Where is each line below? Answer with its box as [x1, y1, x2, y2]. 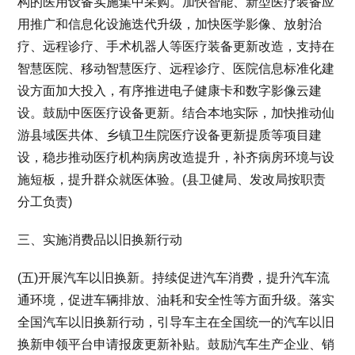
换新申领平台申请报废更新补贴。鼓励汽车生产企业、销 [17, 337, 335, 351]
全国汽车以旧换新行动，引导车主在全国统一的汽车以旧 [17, 315, 335, 329]
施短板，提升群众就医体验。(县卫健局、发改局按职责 [17, 172, 326, 186]
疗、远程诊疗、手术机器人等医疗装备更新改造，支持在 [17, 39, 335, 53]
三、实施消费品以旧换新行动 [17, 232, 183, 246]
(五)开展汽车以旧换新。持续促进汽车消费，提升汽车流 [17, 270, 330, 284]
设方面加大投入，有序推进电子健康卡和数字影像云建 [17, 83, 323, 97]
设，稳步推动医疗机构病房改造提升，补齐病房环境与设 [17, 150, 335, 164]
